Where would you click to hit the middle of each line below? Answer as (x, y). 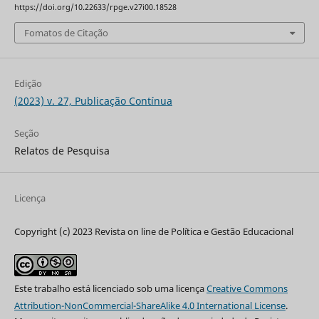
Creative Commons (247, 288)
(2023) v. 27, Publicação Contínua (93, 100)
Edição (28, 83)
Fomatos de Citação (66, 32)
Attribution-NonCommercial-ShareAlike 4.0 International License (150, 305)
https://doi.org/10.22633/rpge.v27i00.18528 (95, 7)
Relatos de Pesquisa (62, 150)
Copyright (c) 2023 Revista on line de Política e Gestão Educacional (153, 231)
